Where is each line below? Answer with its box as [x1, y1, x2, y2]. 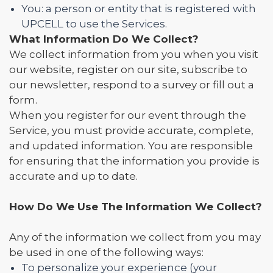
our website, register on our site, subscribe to [9, 63, 247, 76]
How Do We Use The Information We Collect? [9, 200, 262, 213]
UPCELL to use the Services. [21, 18, 167, 30]
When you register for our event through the [9, 109, 246, 121]
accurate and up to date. [9, 170, 138, 182]
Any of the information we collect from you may [9, 231, 261, 243]
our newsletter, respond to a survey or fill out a [9, 79, 254, 91]
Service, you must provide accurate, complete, [9, 124, 253, 136]
